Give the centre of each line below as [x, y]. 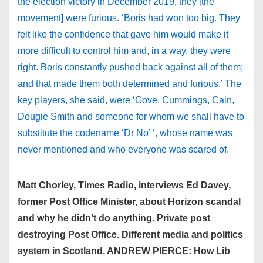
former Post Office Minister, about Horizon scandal [129, 202]
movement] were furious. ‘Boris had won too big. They [129, 18]
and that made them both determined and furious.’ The [129, 84]
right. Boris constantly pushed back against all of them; [130, 67]
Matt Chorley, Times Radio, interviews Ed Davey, [124, 185]
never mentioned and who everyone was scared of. [123, 149]
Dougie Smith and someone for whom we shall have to [131, 117]
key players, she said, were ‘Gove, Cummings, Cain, [126, 100]
